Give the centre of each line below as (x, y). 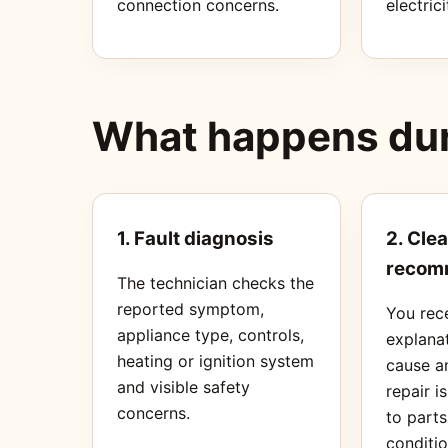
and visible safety (183, 386)
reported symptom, (190, 308)
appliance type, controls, (210, 334)
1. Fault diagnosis (195, 238)
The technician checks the (215, 282)
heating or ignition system (215, 360)
